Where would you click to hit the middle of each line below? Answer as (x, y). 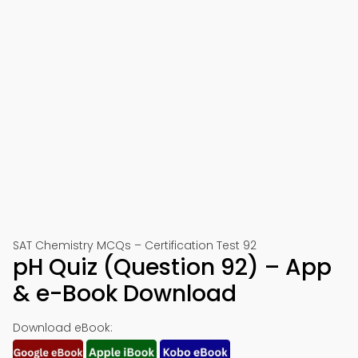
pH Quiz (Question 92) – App (172, 267)
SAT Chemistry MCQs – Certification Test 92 (135, 245)
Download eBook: (63, 328)
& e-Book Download (125, 294)
